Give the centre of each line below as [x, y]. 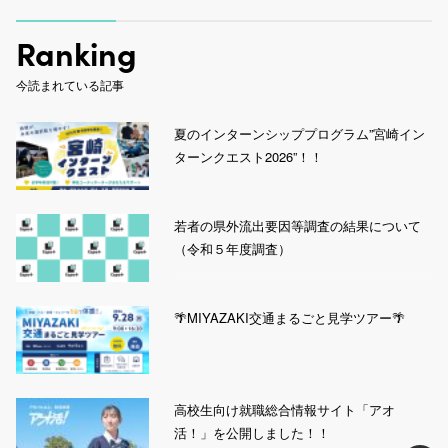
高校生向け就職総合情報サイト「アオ [285, 409]
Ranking [76, 52]
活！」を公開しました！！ [252, 432]
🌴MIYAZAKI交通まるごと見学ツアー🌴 [290, 317]
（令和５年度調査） [235, 248]
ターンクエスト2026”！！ [249, 156]
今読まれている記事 [69, 84]
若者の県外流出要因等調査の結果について [298, 225]
